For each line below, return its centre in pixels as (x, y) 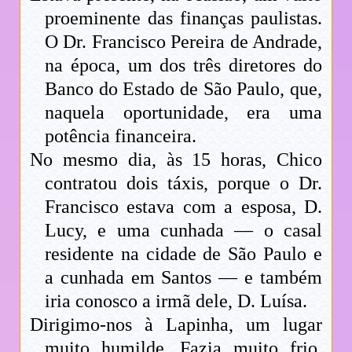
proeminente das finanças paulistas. (183, 18)
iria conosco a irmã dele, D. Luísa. (176, 301)
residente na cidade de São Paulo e (183, 253)
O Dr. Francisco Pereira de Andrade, (183, 41)
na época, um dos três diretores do (183, 65)
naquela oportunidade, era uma (183, 112)
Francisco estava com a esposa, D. (183, 206)
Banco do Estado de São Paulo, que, (183, 88)
